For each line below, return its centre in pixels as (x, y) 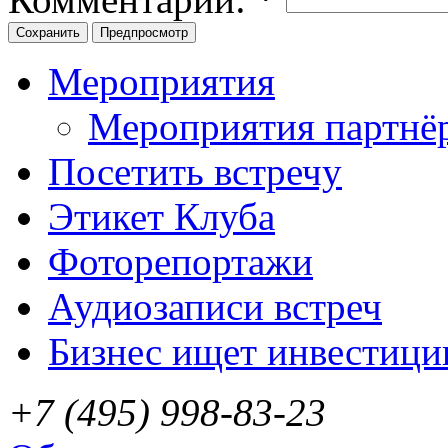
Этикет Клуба (161, 216)
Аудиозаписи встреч (215, 306)
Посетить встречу (195, 171)
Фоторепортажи (180, 261)
